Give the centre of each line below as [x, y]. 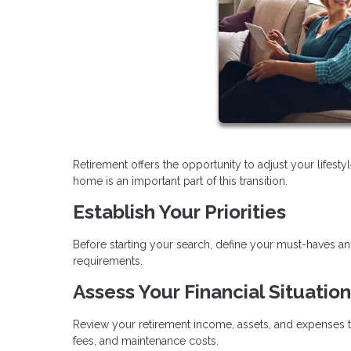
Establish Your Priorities [179, 212]
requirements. [108, 261]
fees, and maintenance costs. [146, 340]
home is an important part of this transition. [180, 181]
